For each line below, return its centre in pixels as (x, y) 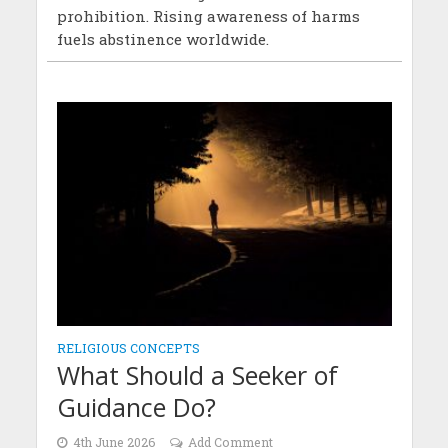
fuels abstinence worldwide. (162, 39)
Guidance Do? (136, 406)
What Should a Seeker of (197, 374)
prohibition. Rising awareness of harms (208, 16)
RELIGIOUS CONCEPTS (128, 347)
